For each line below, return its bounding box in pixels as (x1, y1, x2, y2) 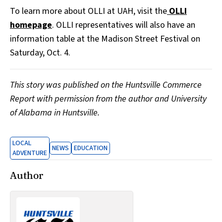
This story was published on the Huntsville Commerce (10, 79, 202, 92)
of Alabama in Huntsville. (10, 107, 100, 119)
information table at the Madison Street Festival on (10, 33, 200, 46)
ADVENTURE (12, 148, 47, 159)
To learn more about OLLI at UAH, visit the (10, 5, 167, 18)
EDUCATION (74, 143, 108, 154)
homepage (10, 19, 52, 32)
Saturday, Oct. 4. (10, 47, 70, 59)
